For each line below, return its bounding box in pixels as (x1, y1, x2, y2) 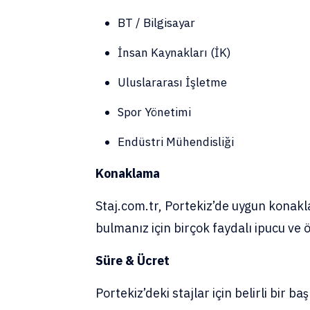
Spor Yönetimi (118, 104, 191, 120)
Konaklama (95, 165, 160, 181)
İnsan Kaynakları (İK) (118, 45, 231, 60)
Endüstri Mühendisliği (118, 134, 234, 149)
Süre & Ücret (95, 253, 170, 268)
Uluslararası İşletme (118, 75, 227, 90)
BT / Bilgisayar (118, 15, 195, 30)
